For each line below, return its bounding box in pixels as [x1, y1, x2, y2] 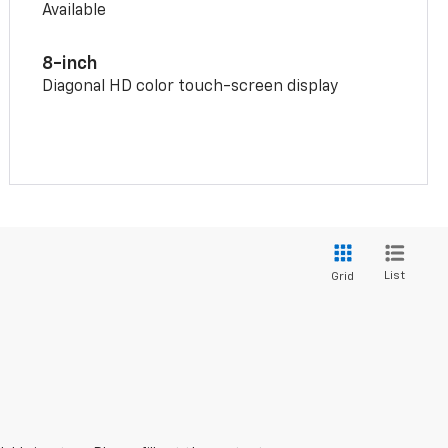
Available [42, 2, 107, 19]
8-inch [42, 54, 98, 73]
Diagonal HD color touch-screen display [42, 78, 339, 95]
